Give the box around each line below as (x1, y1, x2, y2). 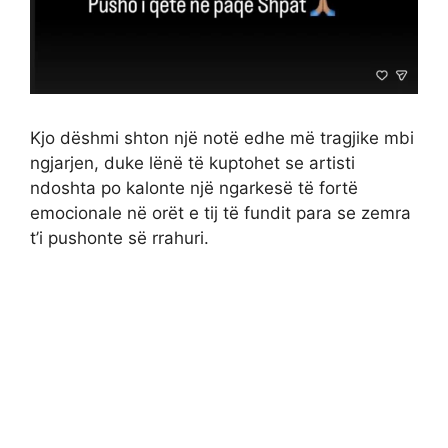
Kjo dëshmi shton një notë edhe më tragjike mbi (30, 128, 414, 149)
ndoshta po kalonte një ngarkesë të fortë (30, 178, 358, 199)
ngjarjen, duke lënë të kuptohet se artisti (30, 153, 355, 174)
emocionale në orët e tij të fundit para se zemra (30, 203, 411, 224)
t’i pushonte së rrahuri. (30, 228, 209, 249)
